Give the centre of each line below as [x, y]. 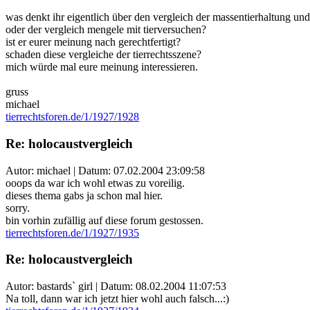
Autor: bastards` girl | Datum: [71, 286]
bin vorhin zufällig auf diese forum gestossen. [104, 220]
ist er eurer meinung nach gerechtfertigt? [93, 42]
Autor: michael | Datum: [60, 170]
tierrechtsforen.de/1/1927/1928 [72, 117]
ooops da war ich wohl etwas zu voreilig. [95, 183]
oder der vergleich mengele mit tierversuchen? [106, 30]
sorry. [18, 208]
